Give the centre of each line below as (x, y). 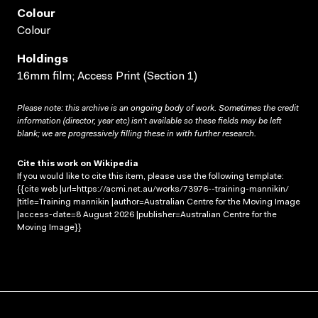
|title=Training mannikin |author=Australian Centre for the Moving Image (159, 202)
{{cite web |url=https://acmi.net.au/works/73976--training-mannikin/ (153, 189)
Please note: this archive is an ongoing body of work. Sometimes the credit (158, 108)
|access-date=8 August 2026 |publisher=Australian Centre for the (147, 215)
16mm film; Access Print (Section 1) (107, 76)
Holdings (43, 59)
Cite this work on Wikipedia (78, 164)
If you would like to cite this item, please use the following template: (150, 176)
